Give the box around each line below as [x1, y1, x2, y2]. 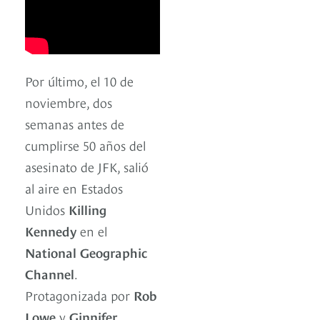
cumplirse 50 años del [25, 136, 146, 154]
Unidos [25, 200, 69, 219]
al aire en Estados [25, 179, 123, 197]
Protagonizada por [25, 286, 134, 304]
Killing [69, 200, 106, 219]
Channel [25, 264, 74, 283]
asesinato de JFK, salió [25, 157, 149, 176]
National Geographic [25, 243, 147, 261]
